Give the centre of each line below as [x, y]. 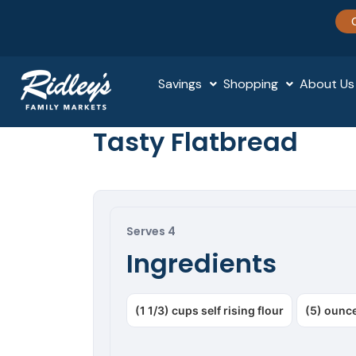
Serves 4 [151, 231]
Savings [180, 84]
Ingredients [201, 264]
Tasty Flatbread [195, 142]
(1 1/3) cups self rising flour [209, 311]
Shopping [251, 84]
